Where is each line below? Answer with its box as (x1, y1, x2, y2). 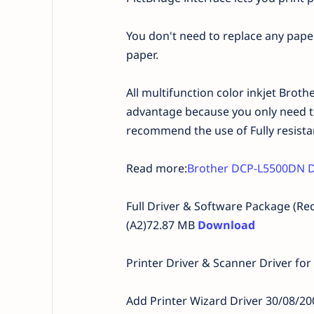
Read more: (125, 161, 187, 176)
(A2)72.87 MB (125, 217, 198, 233)
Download (197, 217, 255, 233)
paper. (125, 47, 158, 62)
